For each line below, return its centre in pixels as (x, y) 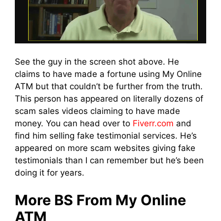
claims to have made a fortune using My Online (108, 74)
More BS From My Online (100, 200)
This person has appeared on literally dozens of (109, 99)
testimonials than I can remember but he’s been (109, 161)
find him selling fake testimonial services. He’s (106, 136)
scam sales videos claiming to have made (97, 111)
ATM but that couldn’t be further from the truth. (109, 87)
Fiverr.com (153, 124)
